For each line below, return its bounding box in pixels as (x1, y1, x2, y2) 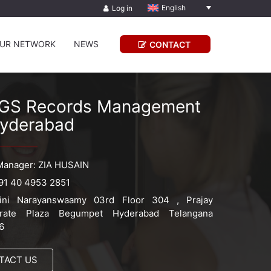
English (161, 2, 186, 12)
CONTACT (149, 39, 191, 50)
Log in (112, 4, 133, 13)
